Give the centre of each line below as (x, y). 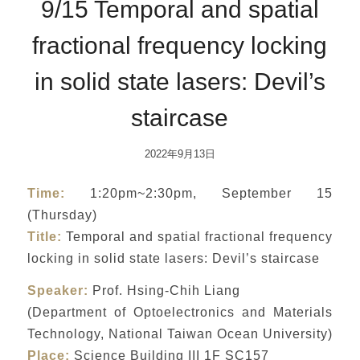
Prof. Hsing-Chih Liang (164, 290)
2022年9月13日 (180, 154)
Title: (44, 236)
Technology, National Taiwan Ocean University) (180, 334)
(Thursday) (62, 214)
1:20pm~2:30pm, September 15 (199, 192)
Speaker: (57, 290)
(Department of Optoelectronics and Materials (180, 312)
